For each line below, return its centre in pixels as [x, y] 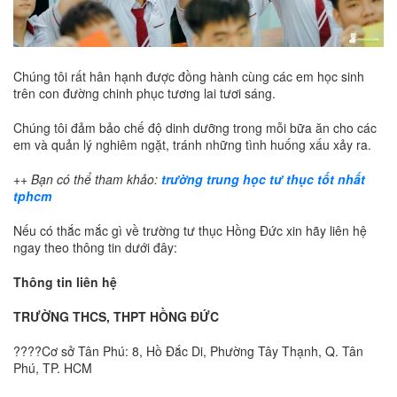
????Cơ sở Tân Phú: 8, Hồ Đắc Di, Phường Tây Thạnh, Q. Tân [188, 351]
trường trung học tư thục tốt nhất [263, 179]
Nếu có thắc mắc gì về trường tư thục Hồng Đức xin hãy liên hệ [190, 231]
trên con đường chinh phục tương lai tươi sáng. [144, 93]
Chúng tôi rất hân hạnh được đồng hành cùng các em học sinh [189, 77]
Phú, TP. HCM [54, 368]
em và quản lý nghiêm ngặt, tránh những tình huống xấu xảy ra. [192, 145]
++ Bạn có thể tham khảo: [87, 179]
